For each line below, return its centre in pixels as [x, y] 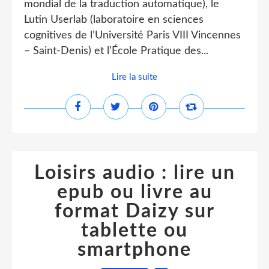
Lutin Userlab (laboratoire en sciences [114, 20]
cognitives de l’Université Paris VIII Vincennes [132, 35]
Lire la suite [134, 77]
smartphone [134, 250]
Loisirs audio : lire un [134, 173]
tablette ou [134, 231]
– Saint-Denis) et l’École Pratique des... [116, 51]
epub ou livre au [134, 192]
